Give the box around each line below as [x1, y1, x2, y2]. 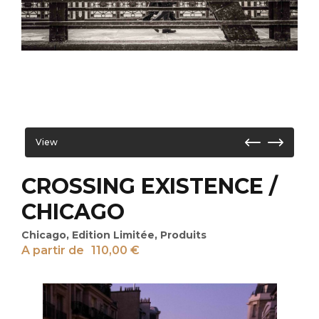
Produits [160, 229, 206, 242]
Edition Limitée [72, 229, 155, 242]
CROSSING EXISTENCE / [21, 173, 278, 200]
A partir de [21, 244, 84, 258]
